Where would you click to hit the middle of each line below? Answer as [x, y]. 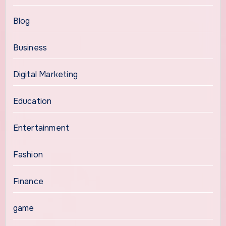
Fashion [28, 154]
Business [30, 47]
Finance [28, 181]
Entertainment [41, 128]
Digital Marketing [45, 74]
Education [32, 101]
